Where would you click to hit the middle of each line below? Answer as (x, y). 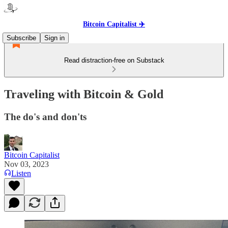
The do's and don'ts (45, 117)
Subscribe (21, 38)
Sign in (54, 38)
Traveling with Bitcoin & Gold (84, 94)
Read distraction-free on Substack (114, 60)
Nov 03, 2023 (26, 164)
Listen (21, 173)
